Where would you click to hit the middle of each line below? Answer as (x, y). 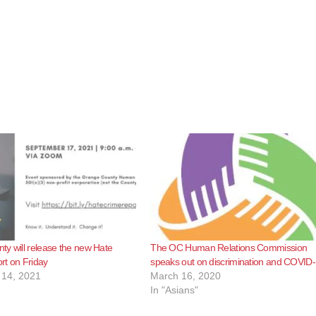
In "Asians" (175, 290)
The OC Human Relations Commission (229, 247)
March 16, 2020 (186, 275)
